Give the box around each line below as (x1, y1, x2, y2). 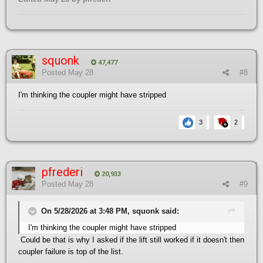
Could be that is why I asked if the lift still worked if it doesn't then (18, 235, 244, 244)
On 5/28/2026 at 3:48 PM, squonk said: (41, 206, 179, 215)
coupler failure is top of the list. (18, 247, 123, 256)
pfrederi (42, 164, 83, 179)
